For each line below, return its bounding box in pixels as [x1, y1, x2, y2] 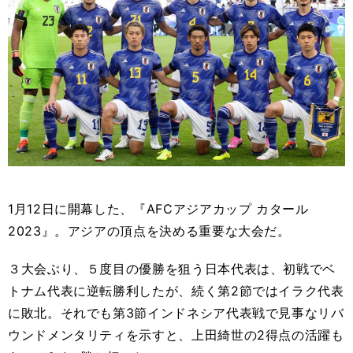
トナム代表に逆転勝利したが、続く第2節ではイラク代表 [8, 283, 344, 299]
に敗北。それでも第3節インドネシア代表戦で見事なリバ [8, 305, 344, 321]
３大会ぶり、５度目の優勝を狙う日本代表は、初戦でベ [8, 261, 336, 277]
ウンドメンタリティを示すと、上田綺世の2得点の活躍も [8, 327, 344, 343]
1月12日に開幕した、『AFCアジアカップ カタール [8, 201, 309, 217]
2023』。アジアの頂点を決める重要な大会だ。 [8, 223, 291, 239]
